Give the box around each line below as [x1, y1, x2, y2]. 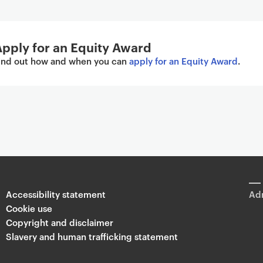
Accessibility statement [5, 188, 106, 200]
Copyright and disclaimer [5, 216, 113, 228]
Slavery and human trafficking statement [5, 230, 178, 242]
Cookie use [5, 202, 52, 214]
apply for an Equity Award [129, 54, 238, 67]
